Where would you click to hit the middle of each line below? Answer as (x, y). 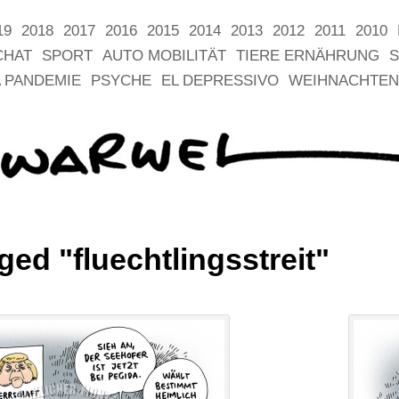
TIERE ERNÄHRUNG (308, 56)
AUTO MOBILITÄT (164, 56)
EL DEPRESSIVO (220, 81)
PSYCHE (121, 81)
